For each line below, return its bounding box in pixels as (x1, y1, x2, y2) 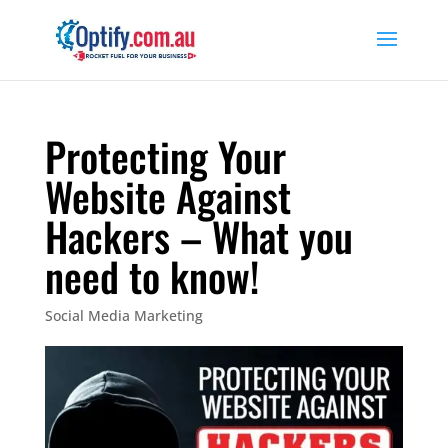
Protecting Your (44, 126, 286, 186)
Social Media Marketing (44, 306, 203, 325)
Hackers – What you (44, 206, 353, 266)
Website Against (44, 166, 291, 226)
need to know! (44, 246, 259, 306)
